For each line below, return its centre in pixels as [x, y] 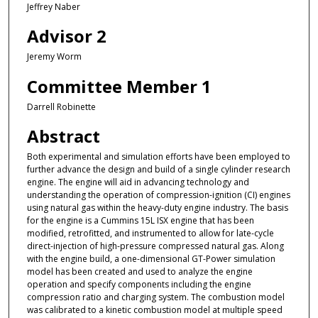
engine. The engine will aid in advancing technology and [138, 182]
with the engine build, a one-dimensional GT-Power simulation [151, 259]
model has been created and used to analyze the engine [139, 272]
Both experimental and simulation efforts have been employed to [158, 157]
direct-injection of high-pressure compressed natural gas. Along [155, 246]
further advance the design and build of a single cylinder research [158, 170]
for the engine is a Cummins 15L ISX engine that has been [140, 221]
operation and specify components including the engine [139, 285]
